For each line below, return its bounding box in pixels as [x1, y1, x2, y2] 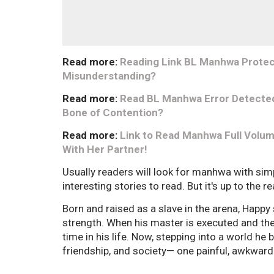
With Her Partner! [62, 143, 147, 156]
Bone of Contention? [62, 106, 163, 119]
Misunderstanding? [62, 70, 156, 83]
